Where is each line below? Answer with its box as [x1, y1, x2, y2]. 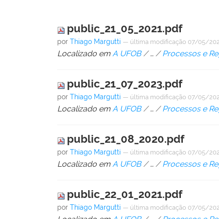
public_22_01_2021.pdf [67, 188, 183, 201]
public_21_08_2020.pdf [67, 132, 185, 146]
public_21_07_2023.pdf [67, 77, 183, 90]
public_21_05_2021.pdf [67, 22, 183, 35]
